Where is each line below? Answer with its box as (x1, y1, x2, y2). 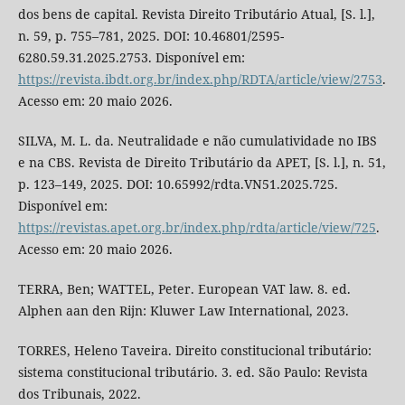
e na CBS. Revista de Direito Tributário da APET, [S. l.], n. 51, (17, 153, 386, 171)
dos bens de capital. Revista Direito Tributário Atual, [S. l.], (17, 5, 375, 23)
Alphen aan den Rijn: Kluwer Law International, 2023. (17, 301, 349, 319)
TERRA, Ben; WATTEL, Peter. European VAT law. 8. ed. (17, 279, 351, 297)
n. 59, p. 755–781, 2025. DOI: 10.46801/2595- (17, 26, 284, 44)
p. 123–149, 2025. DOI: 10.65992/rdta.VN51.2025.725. (17, 174, 338, 193)
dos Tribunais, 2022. (17, 384, 141, 402)
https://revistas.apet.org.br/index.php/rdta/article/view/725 (17, 218, 376, 236)
